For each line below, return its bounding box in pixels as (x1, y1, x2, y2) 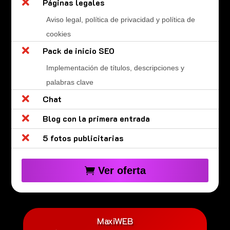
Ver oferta (98, 164, 146, 176)
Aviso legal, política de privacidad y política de (46, 15, 195, 24)
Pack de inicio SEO (42, 45, 114, 56)
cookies (46, 29, 71, 38)
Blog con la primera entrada (42, 112, 150, 124)
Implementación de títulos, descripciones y (46, 63, 184, 72)
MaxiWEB (97, 215, 133, 226)
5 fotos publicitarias (42, 132, 124, 143)
